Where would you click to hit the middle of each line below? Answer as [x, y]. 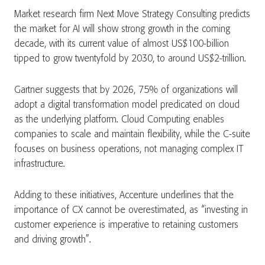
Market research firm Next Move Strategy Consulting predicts [132, 14]
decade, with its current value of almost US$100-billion [122, 44]
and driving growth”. [53, 240]
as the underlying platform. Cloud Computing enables [119, 120]
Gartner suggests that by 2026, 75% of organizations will [126, 90]
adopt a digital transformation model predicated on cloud [127, 105]
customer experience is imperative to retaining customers [126, 225]
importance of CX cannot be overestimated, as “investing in [131, 210]
